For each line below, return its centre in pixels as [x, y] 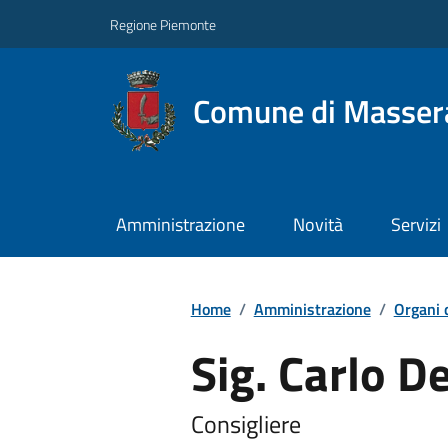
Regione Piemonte [163, 24]
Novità [317, 225]
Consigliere [245, 423]
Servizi [415, 225]
